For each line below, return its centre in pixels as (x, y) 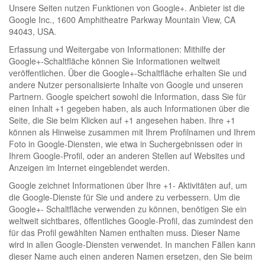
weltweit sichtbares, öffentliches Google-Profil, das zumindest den (131, 221)
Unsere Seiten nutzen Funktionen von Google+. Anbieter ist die (127, 8)
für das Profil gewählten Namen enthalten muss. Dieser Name (125, 232)
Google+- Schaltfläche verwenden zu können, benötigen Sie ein (128, 209)
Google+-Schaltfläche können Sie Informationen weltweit (114, 61)
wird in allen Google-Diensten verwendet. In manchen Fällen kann (132, 244)
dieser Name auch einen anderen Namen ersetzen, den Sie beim (131, 256)
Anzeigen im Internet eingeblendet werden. (89, 167)
